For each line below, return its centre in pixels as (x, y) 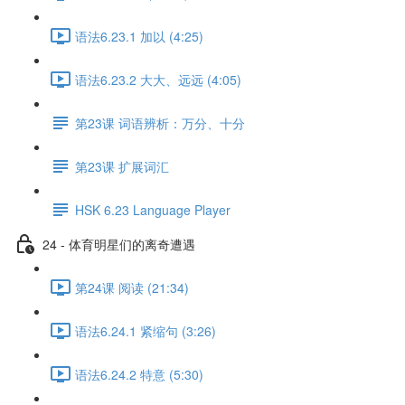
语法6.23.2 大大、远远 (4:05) (158, 79)
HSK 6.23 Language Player (153, 209)
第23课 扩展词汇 (122, 166)
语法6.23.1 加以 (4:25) (139, 36)
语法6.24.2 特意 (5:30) (139, 374)
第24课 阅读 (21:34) (132, 287)
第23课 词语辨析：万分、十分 (160, 122)
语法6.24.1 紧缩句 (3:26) (146, 330)
